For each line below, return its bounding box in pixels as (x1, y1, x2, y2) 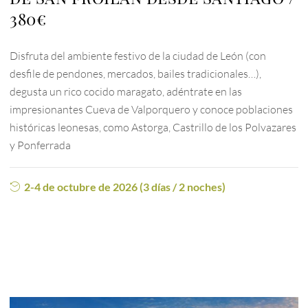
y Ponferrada (10, 138, 71, 153)
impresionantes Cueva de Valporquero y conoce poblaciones (10, 102, 294, 117)
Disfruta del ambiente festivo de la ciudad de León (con (10, 49, 267, 63)
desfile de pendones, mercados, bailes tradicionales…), (10, 67, 262, 81)
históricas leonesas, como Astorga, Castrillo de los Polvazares (10, 120, 297, 135)
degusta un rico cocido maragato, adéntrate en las (10, 85, 243, 99)
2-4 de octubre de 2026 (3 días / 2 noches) (24, 180, 226, 194)
